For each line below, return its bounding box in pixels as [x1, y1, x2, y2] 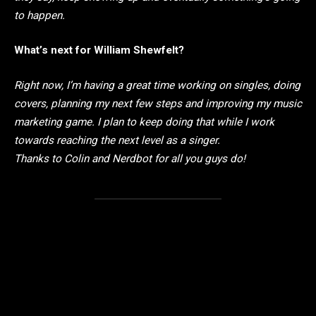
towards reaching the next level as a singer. [14, 134, 220, 147]
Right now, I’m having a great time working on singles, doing [14, 79, 300, 92]
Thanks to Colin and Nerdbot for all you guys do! [14, 152, 245, 166]
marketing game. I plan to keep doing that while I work [14, 116, 274, 129]
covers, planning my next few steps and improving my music [14, 97, 302, 111]
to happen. [14, 8, 65, 22]
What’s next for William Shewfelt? [14, 44, 184, 57]
